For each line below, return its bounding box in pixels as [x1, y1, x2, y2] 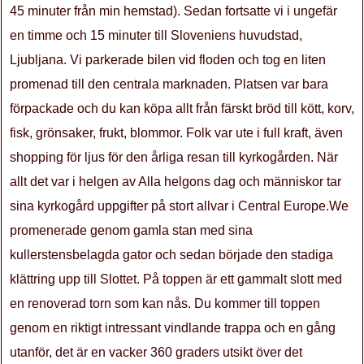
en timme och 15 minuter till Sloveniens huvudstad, [10, 28, 302, 42]
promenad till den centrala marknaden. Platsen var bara [10, 77, 328, 91]
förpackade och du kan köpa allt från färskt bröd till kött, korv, [10, 102, 354, 115]
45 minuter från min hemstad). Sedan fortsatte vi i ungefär [10, 4, 337, 18]
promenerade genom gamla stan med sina [10, 223, 253, 237]
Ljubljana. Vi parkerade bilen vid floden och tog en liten [10, 53, 326, 67]
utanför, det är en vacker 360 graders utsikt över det [10, 345, 302, 359]
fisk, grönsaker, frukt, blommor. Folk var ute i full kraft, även [10, 126, 343, 140]
